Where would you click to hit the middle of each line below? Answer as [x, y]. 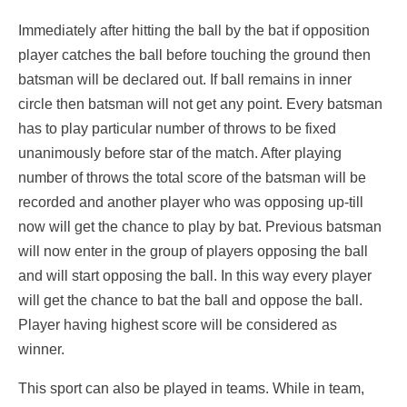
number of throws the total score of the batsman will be [192, 178]
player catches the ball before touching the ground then [194, 55]
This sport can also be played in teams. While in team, [191, 389]
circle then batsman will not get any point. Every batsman [200, 104]
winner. [45, 350]
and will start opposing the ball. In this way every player [195, 276]
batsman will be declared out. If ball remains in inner [185, 80]
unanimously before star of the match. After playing [180, 154]
